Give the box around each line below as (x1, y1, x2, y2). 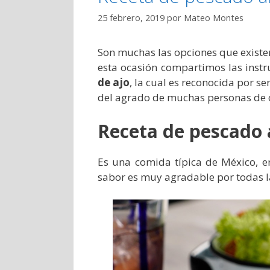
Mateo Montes (184, 12, 243, 24)
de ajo (98, 75, 130, 90)
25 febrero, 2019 (98, 12, 165, 24)
